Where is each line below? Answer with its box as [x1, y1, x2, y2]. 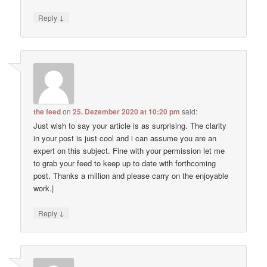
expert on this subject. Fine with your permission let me [33, 144, 225, 156]
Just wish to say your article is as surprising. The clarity [33, 119, 227, 131]
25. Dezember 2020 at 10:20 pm [73, 105, 181, 117]
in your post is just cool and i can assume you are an [33, 132, 217, 144]
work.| [33, 182, 54, 194]
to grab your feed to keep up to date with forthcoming [33, 157, 216, 169]
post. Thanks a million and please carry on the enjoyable [33, 169, 229, 181]
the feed [33, 105, 61, 117]
